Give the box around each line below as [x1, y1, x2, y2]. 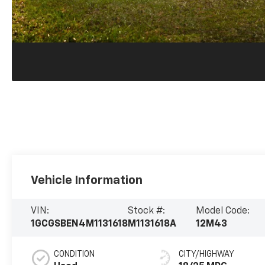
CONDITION [54, 250, 95, 259]
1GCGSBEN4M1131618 [31, 219, 128, 230]
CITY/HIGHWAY [179, 250, 235, 259]
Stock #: [128, 206, 166, 216]
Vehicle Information [31, 174, 143, 187]
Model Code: [195, 206, 250, 216]
